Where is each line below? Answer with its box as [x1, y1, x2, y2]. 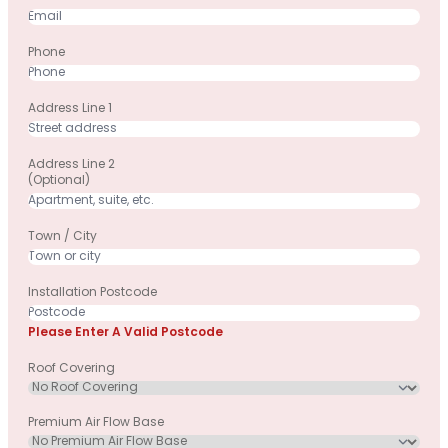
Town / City [28, 230, 97, 243]
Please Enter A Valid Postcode [28, 326, 223, 339]
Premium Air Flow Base [28, 416, 164, 429]
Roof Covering [28, 362, 115, 375]
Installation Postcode [28, 286, 157, 299]
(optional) [28, 174, 90, 187]
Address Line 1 [28, 102, 112, 115]
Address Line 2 [28, 158, 115, 171]
